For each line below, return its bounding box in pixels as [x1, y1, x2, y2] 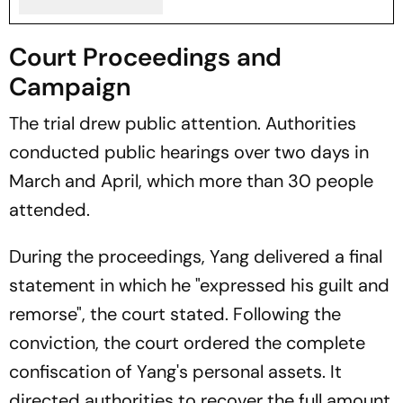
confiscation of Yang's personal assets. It [9, 360, 342, 383]
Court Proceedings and [9, 40, 282, 74]
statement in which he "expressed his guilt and [9, 273, 390, 297]
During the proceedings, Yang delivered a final [9, 245, 382, 268]
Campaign [9, 70, 130, 103]
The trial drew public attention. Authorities [9, 112, 356, 135]
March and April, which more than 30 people [9, 169, 373, 193]
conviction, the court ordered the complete [9, 331, 365, 354]
